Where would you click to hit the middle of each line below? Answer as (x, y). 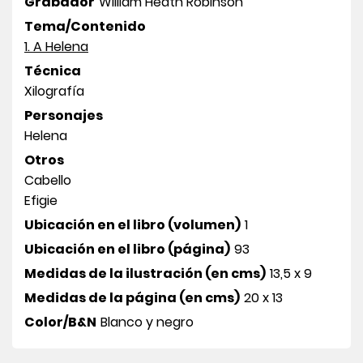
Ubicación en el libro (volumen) (132, 224)
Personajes (64, 115)
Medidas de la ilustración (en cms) (145, 273)
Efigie (41, 200)
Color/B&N (60, 322)
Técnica (53, 70)
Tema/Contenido (85, 26)
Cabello (48, 180)
